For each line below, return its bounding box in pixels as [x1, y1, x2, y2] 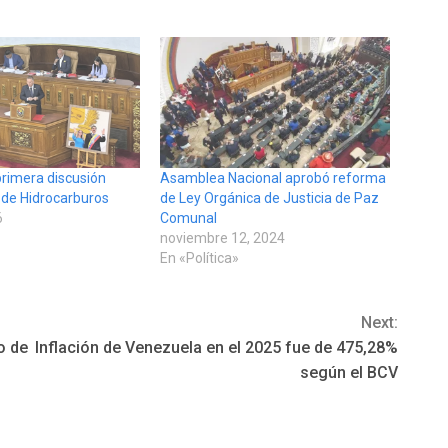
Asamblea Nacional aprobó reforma [159, 170, 386, 187]
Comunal [159, 210, 217, 227]
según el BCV [300, 363, 398, 383]
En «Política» [159, 250, 239, 267]
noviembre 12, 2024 [159, 230, 285, 247]
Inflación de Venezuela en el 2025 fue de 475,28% [35, 338, 398, 358]
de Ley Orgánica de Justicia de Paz [159, 190, 379, 207]
